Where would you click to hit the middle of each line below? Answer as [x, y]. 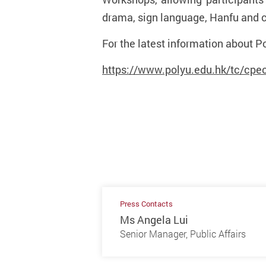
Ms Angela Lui [154, 220]
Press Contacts [146, 204]
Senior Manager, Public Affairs [183, 234]
